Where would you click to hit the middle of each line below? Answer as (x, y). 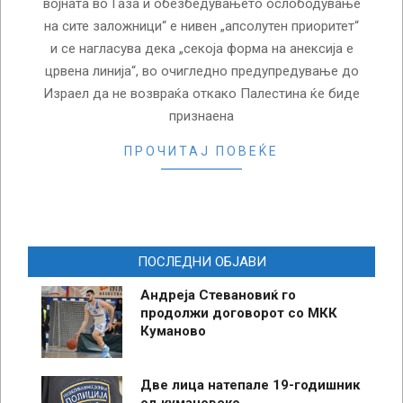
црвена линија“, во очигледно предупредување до (201, 71)
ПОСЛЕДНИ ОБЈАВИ (201, 261)
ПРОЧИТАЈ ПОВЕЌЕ (201, 151)
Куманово (173, 331)
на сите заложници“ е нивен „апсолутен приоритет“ (201, 26)
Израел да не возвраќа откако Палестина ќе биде (201, 93)
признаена (201, 116)
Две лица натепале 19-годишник (250, 385)
